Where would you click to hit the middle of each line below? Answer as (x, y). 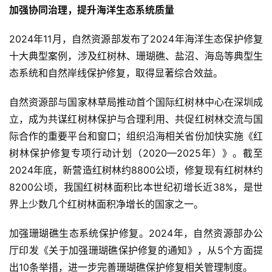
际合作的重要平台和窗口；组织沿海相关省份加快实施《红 (136, 136)
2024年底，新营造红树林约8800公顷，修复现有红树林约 (136, 170)
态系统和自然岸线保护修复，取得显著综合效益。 (116, 73)
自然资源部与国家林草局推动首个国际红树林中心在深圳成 (136, 102)
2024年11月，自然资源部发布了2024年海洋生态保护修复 (136, 39)
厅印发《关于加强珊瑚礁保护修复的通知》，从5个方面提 (136, 250)
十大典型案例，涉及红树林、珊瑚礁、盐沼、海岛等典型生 (136, 56)
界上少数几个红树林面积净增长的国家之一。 (106, 204)
